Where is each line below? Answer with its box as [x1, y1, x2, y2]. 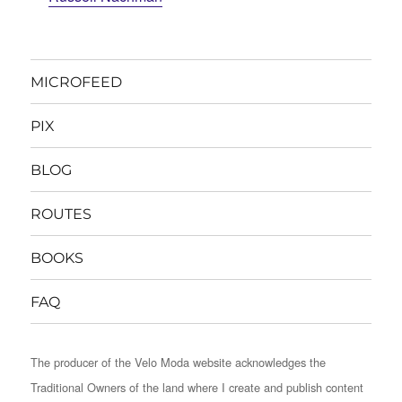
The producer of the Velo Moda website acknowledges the [31, 354, 327, 371]
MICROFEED [31, 73, 123, 91]
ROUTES [31, 205, 92, 223]
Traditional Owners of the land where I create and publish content [31, 379, 364, 397]
